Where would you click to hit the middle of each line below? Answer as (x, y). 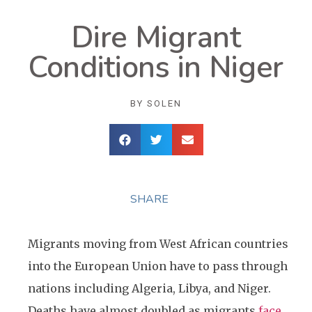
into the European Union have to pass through (158, 266)
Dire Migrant (156, 38)
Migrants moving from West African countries (158, 244)
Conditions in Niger (156, 68)
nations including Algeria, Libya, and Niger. (149, 288)
